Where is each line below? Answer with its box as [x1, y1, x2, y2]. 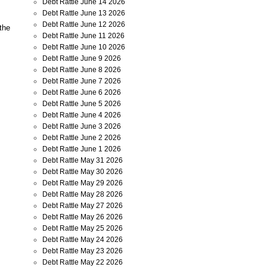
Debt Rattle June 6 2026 [42, 88, 121, 97]
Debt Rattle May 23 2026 [42, 247, 123, 255]
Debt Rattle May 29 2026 [42, 179, 123, 187]
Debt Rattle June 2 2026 [42, 133, 121, 142]
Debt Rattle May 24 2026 [42, 235, 123, 244]
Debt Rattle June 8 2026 [42, 66, 121, 74]
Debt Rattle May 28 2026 [42, 190, 123, 198]
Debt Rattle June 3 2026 [42, 122, 121, 131]
